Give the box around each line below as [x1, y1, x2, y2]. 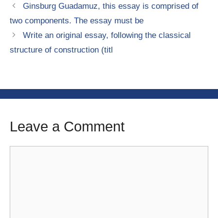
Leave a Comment [10, 119, 125, 135]
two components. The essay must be [10, 16, 144, 26]
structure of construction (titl [10, 45, 113, 55]
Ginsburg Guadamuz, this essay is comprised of [23, 1, 199, 11]
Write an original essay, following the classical [23, 31, 191, 40]
